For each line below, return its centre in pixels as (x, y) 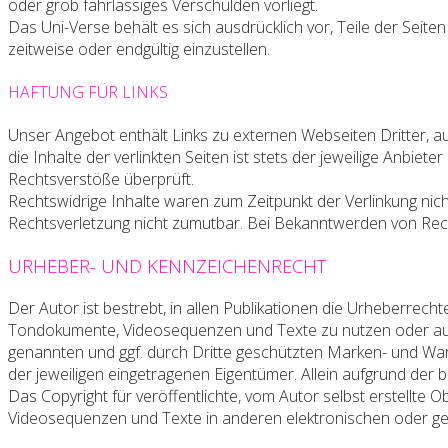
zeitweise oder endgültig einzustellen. (139, 48)
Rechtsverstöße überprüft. (101, 179)
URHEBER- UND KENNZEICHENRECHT (167, 265)
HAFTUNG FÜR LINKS (88, 91)
